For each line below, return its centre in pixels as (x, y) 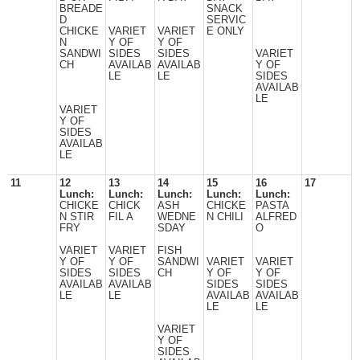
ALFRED (276, 217)
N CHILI (225, 217)
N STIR (77, 217)
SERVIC (226, 20)
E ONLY (225, 31)
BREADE (81, 9)
